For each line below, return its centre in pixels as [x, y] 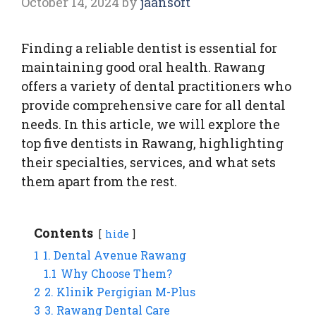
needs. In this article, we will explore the [151, 124]
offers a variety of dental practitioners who [156, 86]
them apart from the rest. [99, 181]
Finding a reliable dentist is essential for [149, 48]
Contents [63, 232]
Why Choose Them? [116, 273]
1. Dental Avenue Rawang [115, 255]
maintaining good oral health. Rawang [143, 67]
